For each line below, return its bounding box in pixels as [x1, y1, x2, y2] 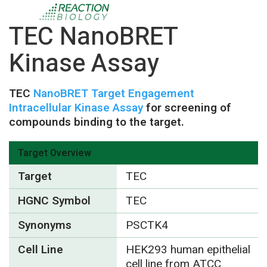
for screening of [143, 100, 231, 116]
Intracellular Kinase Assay [9, 100, 143, 116]
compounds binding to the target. [9, 114, 184, 131]
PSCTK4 [125, 217, 168, 234]
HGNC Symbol [18, 193, 91, 209]
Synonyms [18, 217, 72, 234]
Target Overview [18, 146, 91, 160]
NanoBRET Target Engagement [33, 85, 194, 102]
